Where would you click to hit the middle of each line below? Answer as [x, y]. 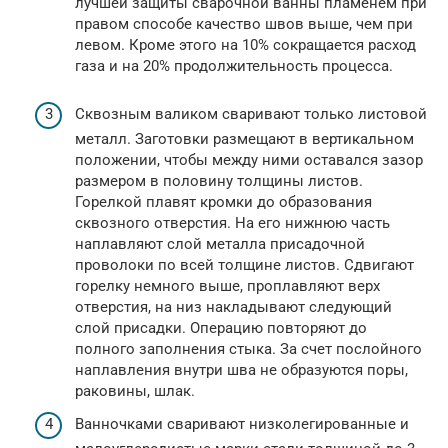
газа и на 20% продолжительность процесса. [234, 65]
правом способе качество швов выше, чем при [244, 23]
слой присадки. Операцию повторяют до [221, 327]
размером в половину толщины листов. [219, 180]
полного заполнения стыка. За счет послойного [248, 348]
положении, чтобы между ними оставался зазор [249, 159]
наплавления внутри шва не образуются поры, [241, 369]
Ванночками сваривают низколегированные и [242, 424]
